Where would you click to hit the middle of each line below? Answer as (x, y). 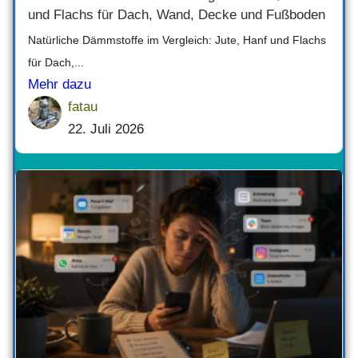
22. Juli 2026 (106, 129)
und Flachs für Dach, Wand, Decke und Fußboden (177, 14)
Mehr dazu (60, 84)
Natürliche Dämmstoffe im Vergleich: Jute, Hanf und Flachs (177, 40)
